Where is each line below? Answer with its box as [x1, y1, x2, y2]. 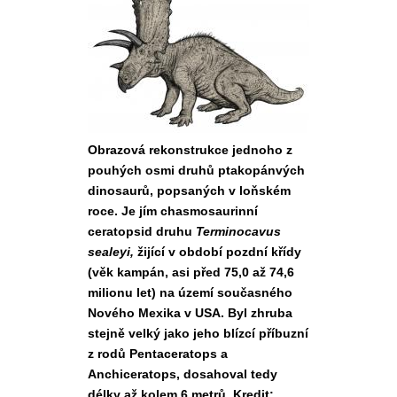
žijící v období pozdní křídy [134, 245, 301, 259]
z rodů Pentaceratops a [88, 346, 228, 361]
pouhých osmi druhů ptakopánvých [88, 163, 305, 177]
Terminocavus [196, 224, 281, 238]
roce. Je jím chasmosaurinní [88, 204, 258, 218]
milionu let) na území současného [88, 285, 292, 300]
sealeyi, [88, 245, 134, 259]
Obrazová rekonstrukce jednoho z [88, 143, 292, 157]
